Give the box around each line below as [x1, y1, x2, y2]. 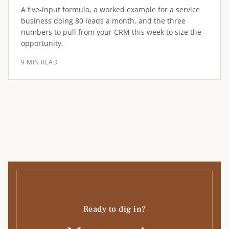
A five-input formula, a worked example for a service [21, 5, 200, 14]
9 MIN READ [21, 58, 58, 66]
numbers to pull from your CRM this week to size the [21, 27, 201, 37]
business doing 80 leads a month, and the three [21, 16, 186, 26]
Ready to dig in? [83, 204, 146, 214]
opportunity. [21, 38, 63, 48]
